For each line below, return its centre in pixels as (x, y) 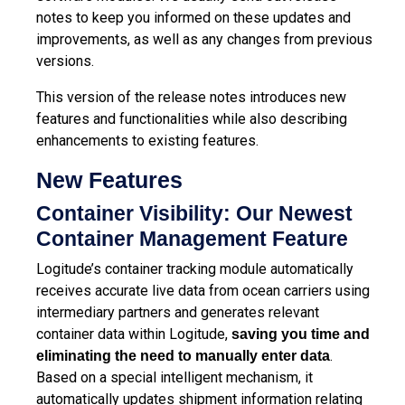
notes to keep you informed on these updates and (193, 17)
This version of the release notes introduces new (191, 97)
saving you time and (301, 334)
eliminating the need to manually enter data (183, 355)
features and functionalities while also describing (192, 118)
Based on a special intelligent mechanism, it (174, 377)
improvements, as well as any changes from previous (204, 39)
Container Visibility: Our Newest (194, 213)
